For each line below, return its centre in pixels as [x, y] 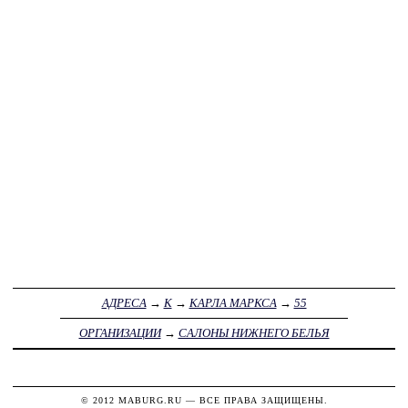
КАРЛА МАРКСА [233, 303]
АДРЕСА [124, 303]
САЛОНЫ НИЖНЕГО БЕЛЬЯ [254, 333]
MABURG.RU [150, 401]
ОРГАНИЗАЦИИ [120, 333]
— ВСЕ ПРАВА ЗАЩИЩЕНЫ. [255, 401]
